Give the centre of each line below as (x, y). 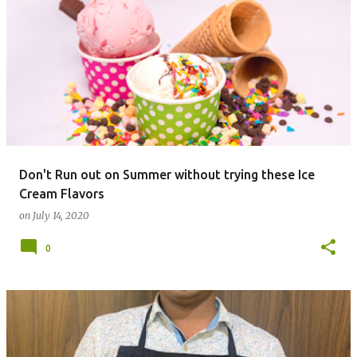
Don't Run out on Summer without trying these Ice (167, 175)
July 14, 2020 (61, 216)
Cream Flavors (62, 194)
